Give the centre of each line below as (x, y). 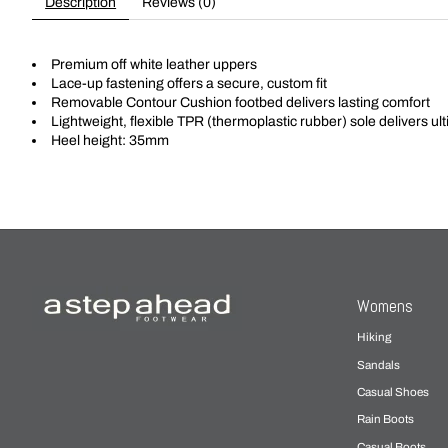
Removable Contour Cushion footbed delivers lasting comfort (240, 102)
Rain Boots (386, 419)
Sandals (379, 364)
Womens (385, 306)
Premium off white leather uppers (154, 64)
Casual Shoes (393, 391)
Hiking (374, 337)
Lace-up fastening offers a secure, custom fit (189, 83)
